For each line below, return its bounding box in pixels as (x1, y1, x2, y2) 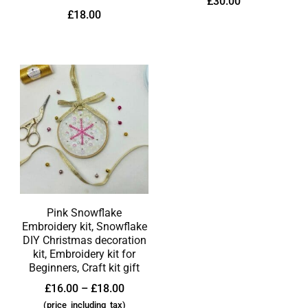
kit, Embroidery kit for (33, 247, 136, 261)
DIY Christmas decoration (22, 233, 146, 247)
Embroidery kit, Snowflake (21, 219, 147, 233)
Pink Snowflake (47, 206, 122, 219)
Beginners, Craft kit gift (29, 261, 140, 274)
